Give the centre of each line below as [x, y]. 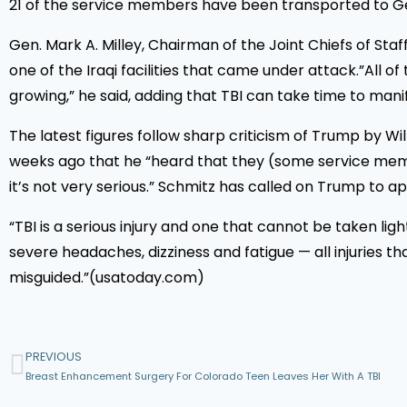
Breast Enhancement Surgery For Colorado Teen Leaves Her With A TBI [203, 376]
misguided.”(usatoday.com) [107, 278]
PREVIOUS [54, 357]
